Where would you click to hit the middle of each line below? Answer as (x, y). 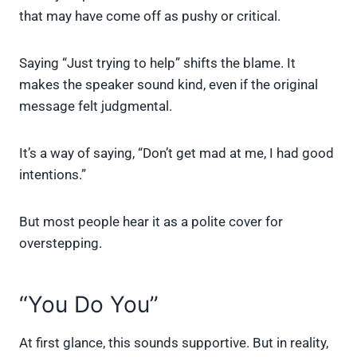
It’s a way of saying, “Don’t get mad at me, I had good (177, 153)
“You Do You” (89, 305)
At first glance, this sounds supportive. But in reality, (174, 343)
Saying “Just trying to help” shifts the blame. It (157, 63)
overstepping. (61, 243)
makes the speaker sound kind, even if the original (169, 85)
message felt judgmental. (96, 106)
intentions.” (53, 175)
